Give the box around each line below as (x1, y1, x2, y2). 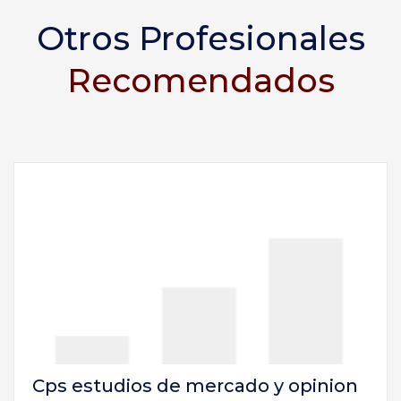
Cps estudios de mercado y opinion (32, 374, 358, 397)
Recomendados (66, 59, 335, 100)
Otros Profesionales (36, 17, 365, 58)
